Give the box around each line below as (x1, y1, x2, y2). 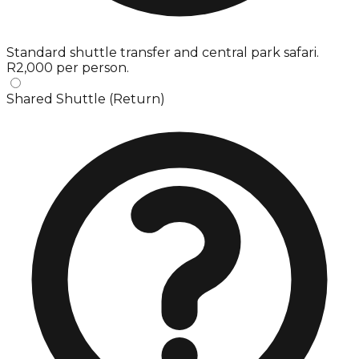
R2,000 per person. (6, 59, 129, 75)
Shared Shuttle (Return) (6, 91, 165, 107)
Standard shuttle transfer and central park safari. (6, 44, 319, 60)
